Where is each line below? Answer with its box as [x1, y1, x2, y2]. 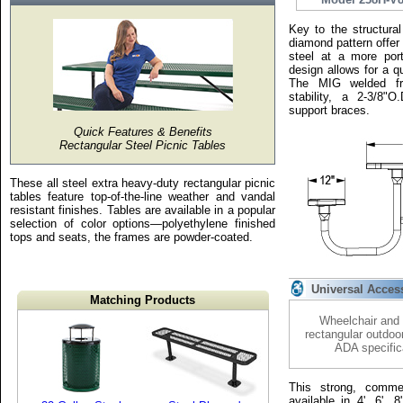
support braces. [289, 103, 370, 117]
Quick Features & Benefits [73, 125, 212, 139]
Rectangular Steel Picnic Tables [59, 139, 226, 152]
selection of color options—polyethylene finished [10, 217, 275, 230]
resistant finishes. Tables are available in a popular [10, 203, 275, 217]
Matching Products [90, 293, 195, 307]
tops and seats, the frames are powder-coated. [10, 230, 253, 244]
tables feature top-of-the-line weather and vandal [10, 190, 275, 203]
